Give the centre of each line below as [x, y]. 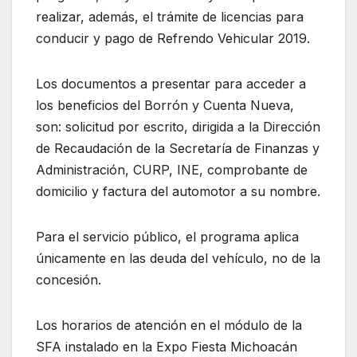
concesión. [69, 279]
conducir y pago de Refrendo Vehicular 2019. [173, 38]
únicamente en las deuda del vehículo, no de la [178, 258]
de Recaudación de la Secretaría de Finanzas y [178, 148]
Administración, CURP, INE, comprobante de [172, 169]
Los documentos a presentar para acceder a [171, 83]
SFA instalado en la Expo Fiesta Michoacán [167, 346]
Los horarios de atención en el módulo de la [169, 325]
